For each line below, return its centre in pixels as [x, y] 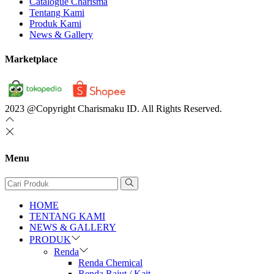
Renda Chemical [110, 263]
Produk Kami [55, 23]
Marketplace [31, 59]
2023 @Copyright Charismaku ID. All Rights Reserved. [113, 109]
